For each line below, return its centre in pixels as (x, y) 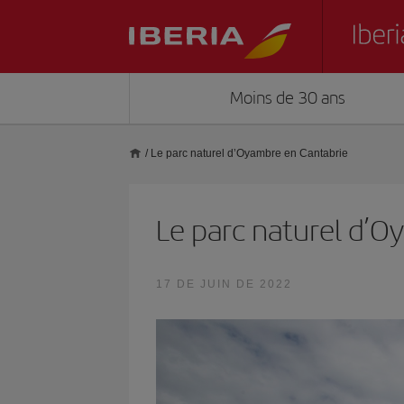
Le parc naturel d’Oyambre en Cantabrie (249, 153)
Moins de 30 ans (288, 98)
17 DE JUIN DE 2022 (224, 284)
